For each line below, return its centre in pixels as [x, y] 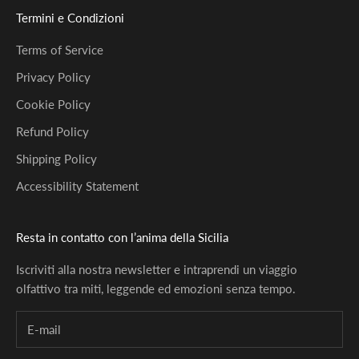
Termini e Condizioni [70, 17]
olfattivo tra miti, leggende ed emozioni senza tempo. [156, 288]
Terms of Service [60, 49]
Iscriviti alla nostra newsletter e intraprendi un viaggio [157, 269]
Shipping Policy [56, 158]
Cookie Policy [53, 104]
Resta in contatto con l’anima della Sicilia [122, 237]
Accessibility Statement [77, 186]
